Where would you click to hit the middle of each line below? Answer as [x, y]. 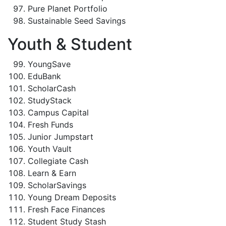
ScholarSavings [57, 185]
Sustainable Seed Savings [77, 21]
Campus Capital [58, 112]
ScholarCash [52, 88]
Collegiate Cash [58, 161]
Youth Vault [50, 149]
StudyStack [50, 100]
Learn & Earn [52, 173]
